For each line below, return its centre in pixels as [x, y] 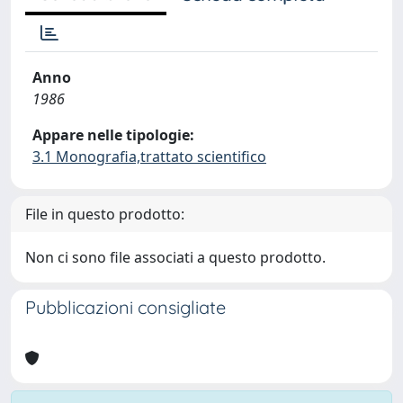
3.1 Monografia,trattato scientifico [149, 157]
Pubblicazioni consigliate [125, 307]
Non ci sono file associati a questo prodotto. [175, 257]
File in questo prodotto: [105, 214]
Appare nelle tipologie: [113, 135]
